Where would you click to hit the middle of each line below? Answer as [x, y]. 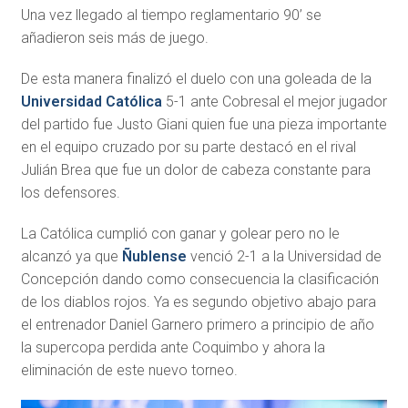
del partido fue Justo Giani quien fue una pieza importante [204, 125]
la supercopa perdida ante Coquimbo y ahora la [173, 348]
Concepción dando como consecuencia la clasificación [199, 280]
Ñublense [154, 257]
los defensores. [70, 193]
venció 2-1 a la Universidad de [284, 257]
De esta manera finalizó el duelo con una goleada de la [196, 79]
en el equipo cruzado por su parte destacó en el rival [188, 148]
